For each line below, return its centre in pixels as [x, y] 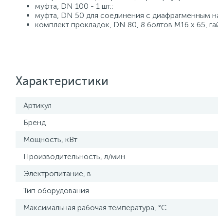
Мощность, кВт [50, 139]
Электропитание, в [57, 173]
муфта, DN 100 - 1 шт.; [74, 6]
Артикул [37, 105]
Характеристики [62, 81]
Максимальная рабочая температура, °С [95, 208]
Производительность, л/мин [74, 156]
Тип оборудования [56, 191]
